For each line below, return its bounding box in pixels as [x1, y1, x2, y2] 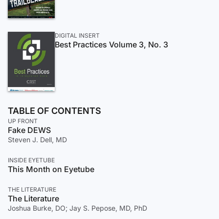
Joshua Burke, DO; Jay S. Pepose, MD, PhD [8, 203, 147, 212]
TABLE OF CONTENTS [8, 105, 101, 116]
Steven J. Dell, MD [8, 135, 67, 144]
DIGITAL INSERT [55, 31, 100, 39]
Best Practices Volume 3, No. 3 [55, 39, 168, 49]
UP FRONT [8, 117, 38, 125]
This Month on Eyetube [8, 164, 94, 174]
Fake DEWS [8, 125, 51, 135]
